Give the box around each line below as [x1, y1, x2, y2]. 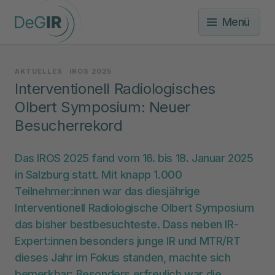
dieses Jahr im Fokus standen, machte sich [15, 250, 231, 264]
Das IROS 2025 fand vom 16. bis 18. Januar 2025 [15, 151, 254, 165]
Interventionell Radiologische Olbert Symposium [15, 201, 254, 214]
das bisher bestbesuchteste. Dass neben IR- [15, 217, 239, 231]
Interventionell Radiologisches [15, 79, 216, 98]
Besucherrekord [15, 116, 123, 134]
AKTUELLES [15, 66, 63, 76]
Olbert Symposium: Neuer [15, 98, 190, 116]
